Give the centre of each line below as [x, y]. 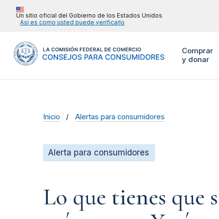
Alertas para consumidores [120, 117]
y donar [195, 60]
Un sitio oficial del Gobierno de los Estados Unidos [89, 15]
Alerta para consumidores [99, 153]
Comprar [197, 51]
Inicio [52, 117]
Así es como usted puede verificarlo [72, 22]
